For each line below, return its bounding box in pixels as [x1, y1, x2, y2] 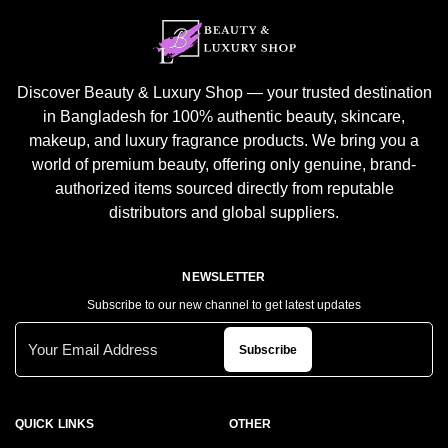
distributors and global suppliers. [109, 204, 339, 222]
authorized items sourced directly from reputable [54, 180, 394, 198]
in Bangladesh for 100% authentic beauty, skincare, [43, 108, 405, 126]
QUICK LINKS [15, 417, 95, 432]
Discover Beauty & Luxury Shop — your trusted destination [16, 84, 432, 102]
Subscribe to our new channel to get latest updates [87, 298, 361, 313]
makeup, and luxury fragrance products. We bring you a [29, 132, 419, 150]
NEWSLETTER [182, 270, 266, 285]
